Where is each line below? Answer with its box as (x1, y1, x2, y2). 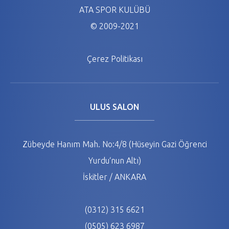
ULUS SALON (90, 102, 139, 111)
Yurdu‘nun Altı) (88, 156, 141, 165)
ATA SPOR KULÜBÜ (79, 5, 150, 14)
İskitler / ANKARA (83, 172, 146, 181)
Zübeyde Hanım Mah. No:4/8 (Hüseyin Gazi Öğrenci (22, 140, 207, 149)
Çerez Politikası (86, 54, 143, 63)
